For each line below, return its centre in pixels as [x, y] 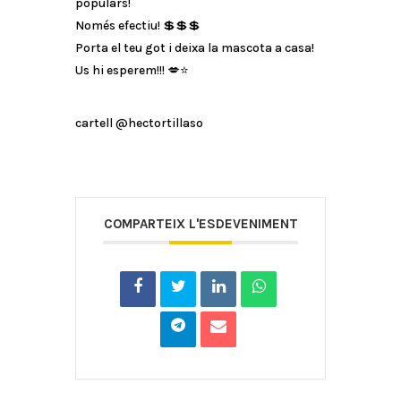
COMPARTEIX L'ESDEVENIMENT [200, 224]
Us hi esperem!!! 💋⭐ [132, 70]
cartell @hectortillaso [139, 123]
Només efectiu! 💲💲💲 [138, 26]
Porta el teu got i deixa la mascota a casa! [195, 48]
